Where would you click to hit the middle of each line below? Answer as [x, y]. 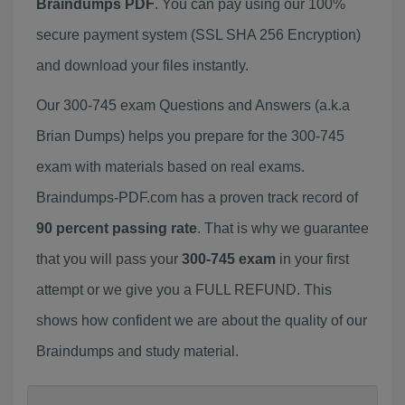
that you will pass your [109, 259]
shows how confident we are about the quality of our [202, 320]
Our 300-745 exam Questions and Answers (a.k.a [193, 105]
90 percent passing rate [117, 228]
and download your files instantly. [142, 66]
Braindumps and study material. [137, 351]
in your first [312, 259]
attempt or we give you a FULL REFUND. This [184, 290]
